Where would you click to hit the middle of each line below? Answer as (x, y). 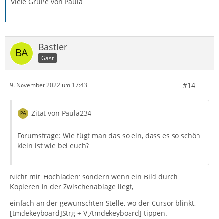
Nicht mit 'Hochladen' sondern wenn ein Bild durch (94, 176)
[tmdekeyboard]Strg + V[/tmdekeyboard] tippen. (88, 213)
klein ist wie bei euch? (53, 145)
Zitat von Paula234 (61, 113)
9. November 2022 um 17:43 (48, 85)
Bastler (53, 47)
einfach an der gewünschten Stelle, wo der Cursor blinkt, (103, 203)
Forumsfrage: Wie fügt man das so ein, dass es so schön (109, 135)
